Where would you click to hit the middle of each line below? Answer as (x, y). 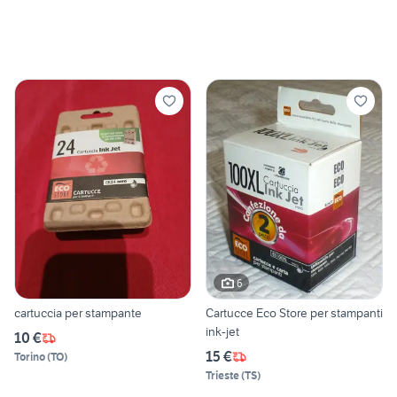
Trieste (222, 376)
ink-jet (222, 332)
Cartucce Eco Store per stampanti (294, 313)
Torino (30, 357)
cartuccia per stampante (78, 313)
